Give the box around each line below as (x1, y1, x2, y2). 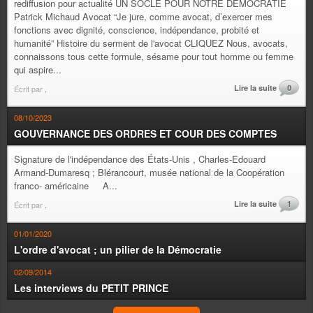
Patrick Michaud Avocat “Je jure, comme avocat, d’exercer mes (14, 10, 272, 23)
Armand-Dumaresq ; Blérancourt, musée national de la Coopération (14, 166, 284, 179)
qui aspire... (14, 63, 61, 76)
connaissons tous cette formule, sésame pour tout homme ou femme (14, 50, 293, 63)
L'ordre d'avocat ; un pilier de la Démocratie (14, 242, 221, 256)
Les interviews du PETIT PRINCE (14, 281, 168, 295)
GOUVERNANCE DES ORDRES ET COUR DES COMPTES (14, 126, 277, 140)
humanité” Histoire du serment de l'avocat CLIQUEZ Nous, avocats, (14, 36, 288, 50)
